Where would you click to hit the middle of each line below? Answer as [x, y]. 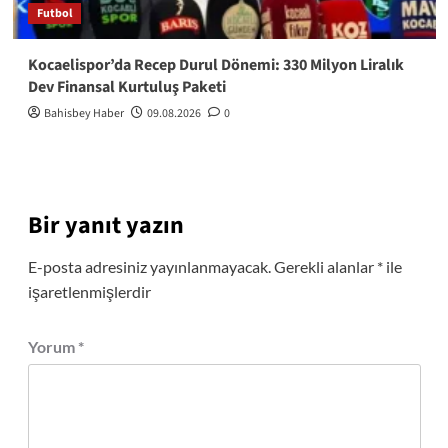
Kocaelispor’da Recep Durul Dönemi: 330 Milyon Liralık [215, 64]
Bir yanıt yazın [105, 225]
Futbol [54, 13]
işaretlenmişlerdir [89, 291]
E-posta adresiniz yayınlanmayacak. [149, 266]
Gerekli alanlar [325, 266]
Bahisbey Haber [83, 113]
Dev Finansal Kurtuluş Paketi [126, 86]
